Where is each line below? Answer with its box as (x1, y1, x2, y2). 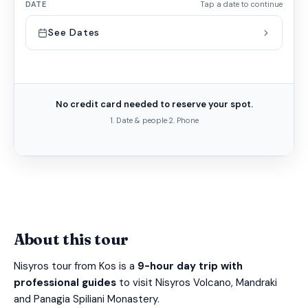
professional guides (14, 276, 119, 289)
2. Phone (168, 115, 199, 125)
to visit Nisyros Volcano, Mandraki (119, 276, 277, 289)
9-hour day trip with (137, 259, 243, 273)
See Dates (48, 26, 100, 38)
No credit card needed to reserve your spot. (55, 98, 253, 110)
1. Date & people (109, 115, 167, 125)
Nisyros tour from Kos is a (14, 259, 137, 273)
